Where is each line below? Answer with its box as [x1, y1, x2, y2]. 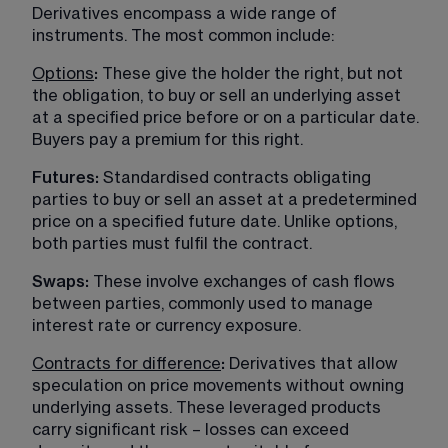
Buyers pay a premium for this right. [32, 131, 303, 148]
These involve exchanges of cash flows [93, 273, 399, 290]
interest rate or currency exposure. [32, 317, 301, 334]
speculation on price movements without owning [32, 377, 408, 394]
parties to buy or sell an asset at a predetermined [32, 191, 421, 208]
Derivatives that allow [225, 355, 402, 372]
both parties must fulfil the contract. [32, 235, 312, 252]
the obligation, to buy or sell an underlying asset [32, 87, 405, 104]
